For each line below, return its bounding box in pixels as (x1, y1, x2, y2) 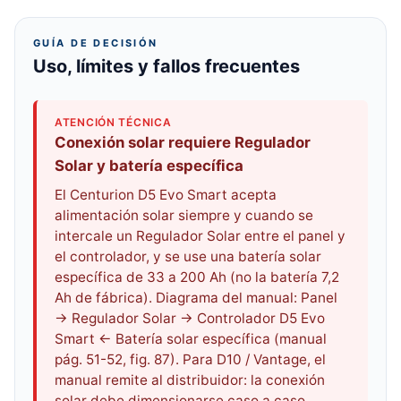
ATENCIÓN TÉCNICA (55, 115, 172, 129)
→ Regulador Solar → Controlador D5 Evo (55, 310, 325, 327)
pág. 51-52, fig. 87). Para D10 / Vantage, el (55, 351, 326, 368)
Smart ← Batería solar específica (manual (55, 330, 327, 347)
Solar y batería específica (55, 157, 243, 175)
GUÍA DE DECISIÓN (33, 37, 158, 49)
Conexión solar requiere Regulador (55, 133, 311, 151)
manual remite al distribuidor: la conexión (55, 371, 325, 388)
